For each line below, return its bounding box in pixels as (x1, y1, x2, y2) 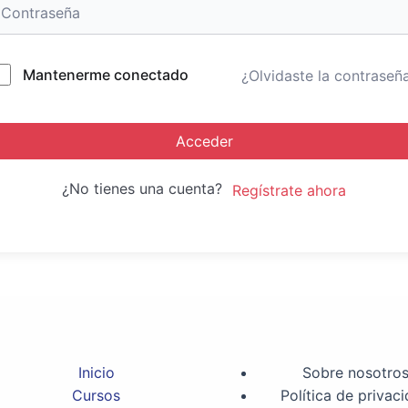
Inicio (77, 363, 115, 382)
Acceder (175, 132, 233, 150)
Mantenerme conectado (23, 66, 189, 84)
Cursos (72, 386, 120, 404)
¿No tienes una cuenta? (61, 179, 231, 198)
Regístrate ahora (231, 180, 346, 199)
